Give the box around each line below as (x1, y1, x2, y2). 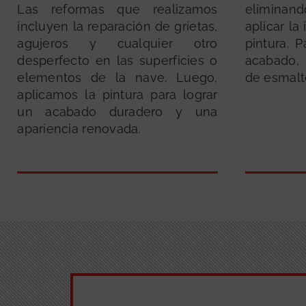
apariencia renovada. (17, 122, 141, 137)
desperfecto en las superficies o (17, 53, 218, 68)
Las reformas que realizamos (17, 2, 218, 17)
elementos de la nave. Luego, (17, 70, 218, 85)
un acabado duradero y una (17, 105, 218, 120)
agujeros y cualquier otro (17, 36, 218, 51)
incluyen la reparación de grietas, (17, 19, 218, 34)
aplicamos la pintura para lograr (17, 87, 218, 102)
